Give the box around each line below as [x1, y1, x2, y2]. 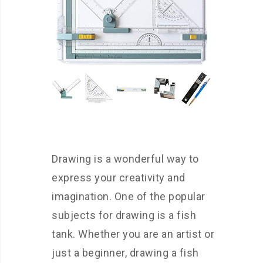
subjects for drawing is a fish [52, 209, 196, 222]
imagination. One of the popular [52, 190, 205, 203]
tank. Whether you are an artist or [52, 228, 214, 241]
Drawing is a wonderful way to [52, 153, 199, 166]
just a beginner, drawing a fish [52, 247, 199, 259]
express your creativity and [52, 171, 186, 184]
